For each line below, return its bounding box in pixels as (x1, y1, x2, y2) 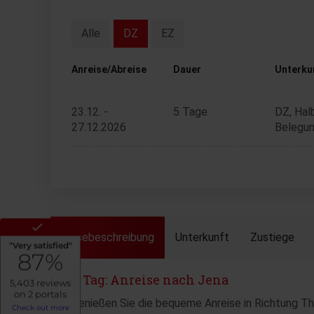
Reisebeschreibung (61, 231, 154, 244)
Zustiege (250, 231, 294, 244)
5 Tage (172, 105, 207, 118)
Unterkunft (175, 231, 229, 244)
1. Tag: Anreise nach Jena (71, 271, 228, 288)
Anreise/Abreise (71, 64, 146, 75)
